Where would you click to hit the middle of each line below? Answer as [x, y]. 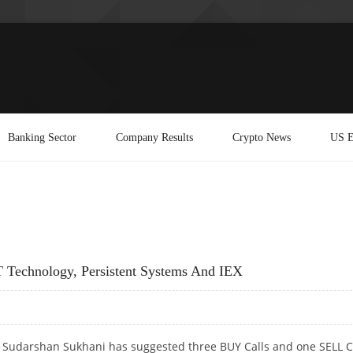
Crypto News [262, 137]
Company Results [154, 137]
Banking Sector [42, 137]
